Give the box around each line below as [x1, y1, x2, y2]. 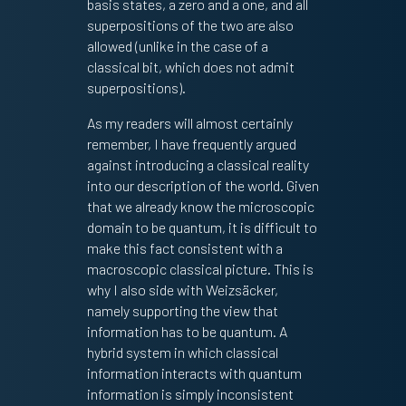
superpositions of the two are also [86, 16, 294, 34]
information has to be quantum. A [86, 323, 287, 341]
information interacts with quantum [86, 364, 302, 382]
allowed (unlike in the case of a [86, 37, 268, 55]
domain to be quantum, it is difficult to [86, 218, 317, 237]
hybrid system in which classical [86, 343, 278, 362]
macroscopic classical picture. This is [86, 260, 314, 278]
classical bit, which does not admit [86, 58, 295, 76]
